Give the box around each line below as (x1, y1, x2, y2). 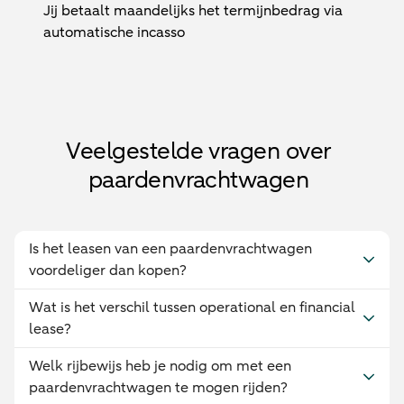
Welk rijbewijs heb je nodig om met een (29, 356, 291, 376)
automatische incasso (43, 23, 185, 42)
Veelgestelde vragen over (66, 135, 331, 167)
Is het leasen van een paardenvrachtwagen (29, 239, 312, 259)
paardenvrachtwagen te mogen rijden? (29, 378, 288, 398)
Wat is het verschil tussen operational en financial (29, 298, 355, 317)
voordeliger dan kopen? (29, 261, 187, 280)
